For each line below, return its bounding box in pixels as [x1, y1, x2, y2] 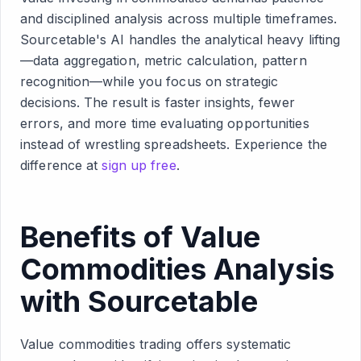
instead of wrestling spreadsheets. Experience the [20, 136, 327, 152]
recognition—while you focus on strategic [20, 73, 279, 89]
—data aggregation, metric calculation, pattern [20, 52, 307, 68]
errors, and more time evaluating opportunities [20, 115, 309, 131]
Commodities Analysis [20, 251, 334, 287]
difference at [20, 157, 102, 173]
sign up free [102, 157, 176, 173]
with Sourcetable [20, 284, 258, 319]
